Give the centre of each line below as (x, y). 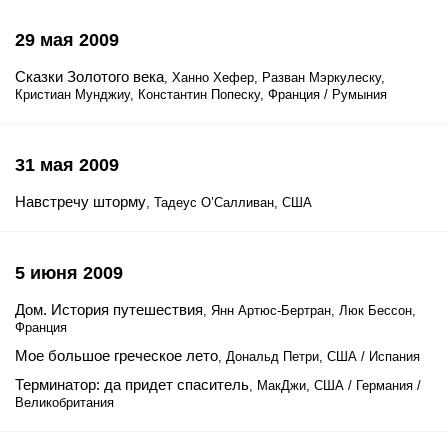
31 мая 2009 (67, 165)
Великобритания (64, 402)
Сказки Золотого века (89, 76)
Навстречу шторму (80, 201)
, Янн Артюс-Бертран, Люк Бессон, (309, 310)
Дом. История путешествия (109, 309)
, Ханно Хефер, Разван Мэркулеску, (274, 77)
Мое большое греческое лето (116, 355)
